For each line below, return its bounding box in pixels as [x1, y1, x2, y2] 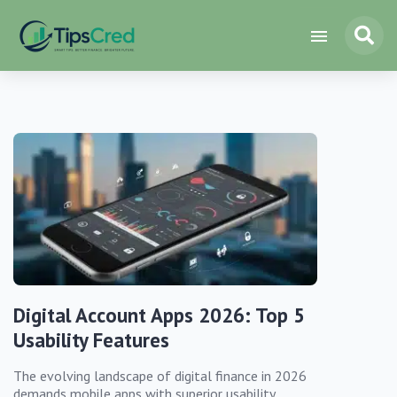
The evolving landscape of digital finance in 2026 [13, 366, 307, 385]
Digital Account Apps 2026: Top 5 [13, 301, 305, 328]
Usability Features [13, 326, 169, 353]
